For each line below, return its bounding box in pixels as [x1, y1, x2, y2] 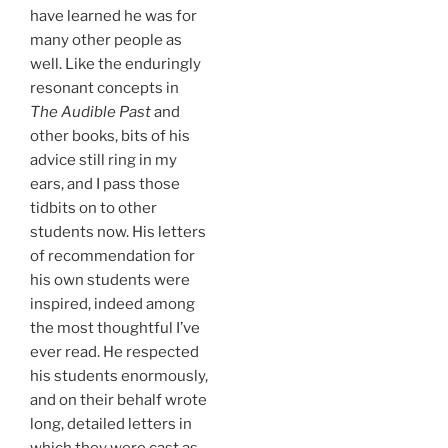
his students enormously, [30, 367, 208, 386]
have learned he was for [30, 7, 197, 26]
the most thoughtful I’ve [30, 319, 200, 338]
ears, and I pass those [30, 175, 180, 194]
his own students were [30, 271, 190, 290]
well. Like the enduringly [30, 55, 201, 74]
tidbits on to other [30, 199, 157, 218]
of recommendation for [30, 247, 195, 266]
